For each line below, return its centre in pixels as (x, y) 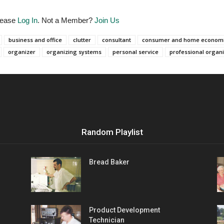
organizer (22, 51)
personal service (135, 51)
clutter (82, 39)
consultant (116, 39)
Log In (27, 20)
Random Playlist (112, 132)
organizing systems (74, 51)
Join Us (107, 20)
